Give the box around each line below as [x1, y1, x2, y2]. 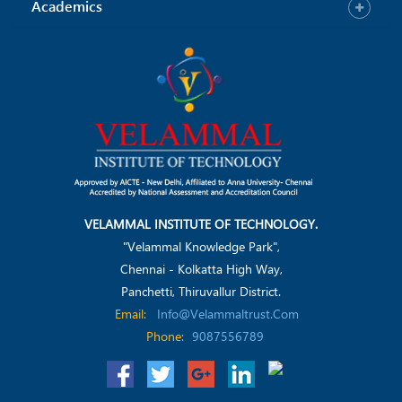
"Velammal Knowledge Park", [122, 237, 280, 255]
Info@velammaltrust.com [157, 304, 299, 322]
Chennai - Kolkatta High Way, [119, 259, 283, 277]
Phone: [146, 327, 184, 345]
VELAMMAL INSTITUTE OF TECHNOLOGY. [84, 214, 318, 232]
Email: [114, 304, 146, 322]
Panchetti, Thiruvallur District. [121, 282, 281, 300]
